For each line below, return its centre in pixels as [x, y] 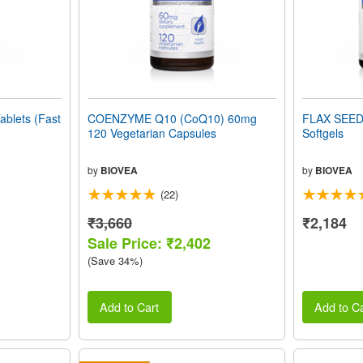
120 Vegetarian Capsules [152, 132]
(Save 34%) [115, 260]
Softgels [322, 132]
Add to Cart [130, 307]
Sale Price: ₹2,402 [149, 243]
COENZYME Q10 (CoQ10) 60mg [172, 118]
